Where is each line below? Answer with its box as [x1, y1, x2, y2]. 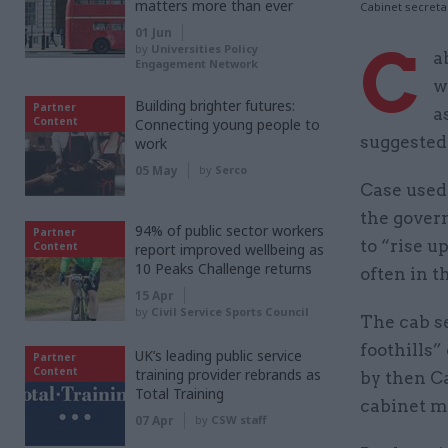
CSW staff [211, 412, 266, 427]
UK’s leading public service [135, 346, 302, 365]
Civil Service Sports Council [151, 304, 309, 319]
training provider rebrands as [135, 365, 321, 384]
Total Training [135, 384, 224, 403]
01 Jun [135, 24, 172, 41]
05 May [135, 162, 178, 179]
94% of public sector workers [135, 221, 324, 240]
